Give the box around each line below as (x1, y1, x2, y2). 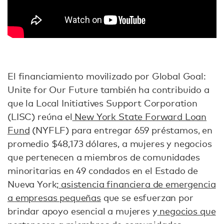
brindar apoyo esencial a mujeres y (7, 205, 157, 217)
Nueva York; (7, 178, 59, 190)
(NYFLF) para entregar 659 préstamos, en (29, 124, 212, 136)
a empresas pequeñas (7, 192, 101, 203)
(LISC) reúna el (7, 111, 72, 122)
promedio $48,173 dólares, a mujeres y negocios (7, 138, 212, 149)
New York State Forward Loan (72, 111, 207, 122)
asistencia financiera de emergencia (58, 178, 216, 190)
